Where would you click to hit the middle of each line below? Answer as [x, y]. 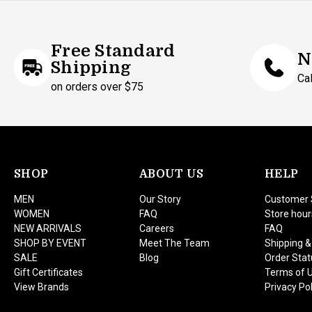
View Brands [41, 287]
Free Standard [113, 51]
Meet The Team [174, 243]
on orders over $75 [97, 87]
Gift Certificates [48, 272]
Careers [157, 228]
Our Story [160, 199]
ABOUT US [171, 174]
